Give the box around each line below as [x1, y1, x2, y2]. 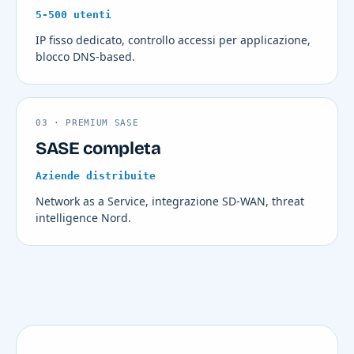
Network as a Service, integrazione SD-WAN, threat [36, 193, 304, 209]
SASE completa [36, 137, 161, 159]
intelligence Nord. [36, 209, 131, 225]
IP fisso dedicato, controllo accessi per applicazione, [36, 32, 311, 47]
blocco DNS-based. [36, 48, 135, 64]
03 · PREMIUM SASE [36, 117, 139, 128]
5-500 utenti [36, 8, 111, 21]
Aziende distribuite [36, 169, 156, 182]
